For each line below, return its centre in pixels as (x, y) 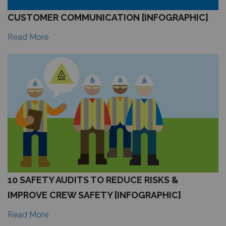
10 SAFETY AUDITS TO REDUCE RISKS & (93, 180)
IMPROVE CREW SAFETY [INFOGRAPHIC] (94, 195)
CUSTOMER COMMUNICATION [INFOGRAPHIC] (108, 17)
